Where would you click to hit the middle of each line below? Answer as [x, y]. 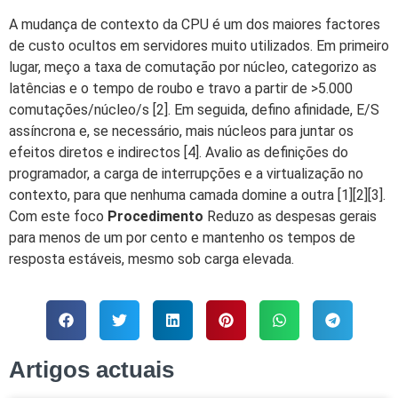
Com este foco [58, 216]
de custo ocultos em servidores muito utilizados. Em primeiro [199, 45]
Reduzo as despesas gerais [290, 216]
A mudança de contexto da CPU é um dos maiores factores [195, 24]
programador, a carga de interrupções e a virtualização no [186, 173]
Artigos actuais [92, 370]
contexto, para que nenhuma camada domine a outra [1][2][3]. [197, 195]
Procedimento [155, 216]
